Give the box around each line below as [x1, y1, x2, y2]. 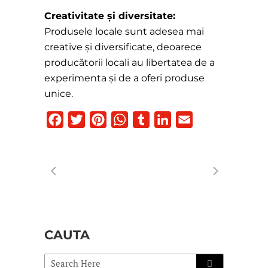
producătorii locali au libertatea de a [44, 57, 215, 69]
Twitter [85, 114, 118, 126]
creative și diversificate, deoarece [44, 41, 202, 53]
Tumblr [150, 114, 184, 126]
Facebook [63, 114, 111, 126]
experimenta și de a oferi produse [44, 72, 205, 84]
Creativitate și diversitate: [44, 10, 175, 22]
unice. [44, 88, 73, 100]
